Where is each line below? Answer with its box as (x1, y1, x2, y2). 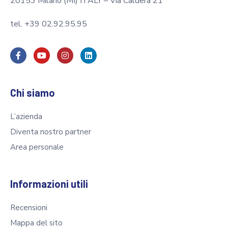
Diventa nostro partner (10, 126, 91, 137)
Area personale (10, 141, 64, 152)
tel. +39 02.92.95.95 (10, 18, 87, 30)
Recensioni (10, 202, 47, 213)
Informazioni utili (10, 177, 88, 190)
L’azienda (10, 111, 42, 122)
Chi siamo (10, 86, 55, 99)
